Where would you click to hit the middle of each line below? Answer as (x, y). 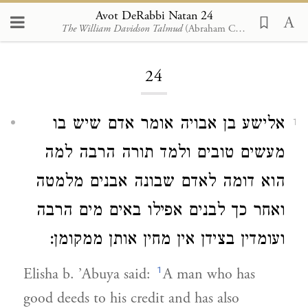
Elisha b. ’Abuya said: (89, 274)
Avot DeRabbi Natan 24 (154, 15)
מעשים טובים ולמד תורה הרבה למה (164, 154)
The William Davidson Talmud (122, 28)
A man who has (209, 274)
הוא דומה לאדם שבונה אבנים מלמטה (160, 183)
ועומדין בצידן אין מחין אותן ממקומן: (167, 241)
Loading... (154, 34)
